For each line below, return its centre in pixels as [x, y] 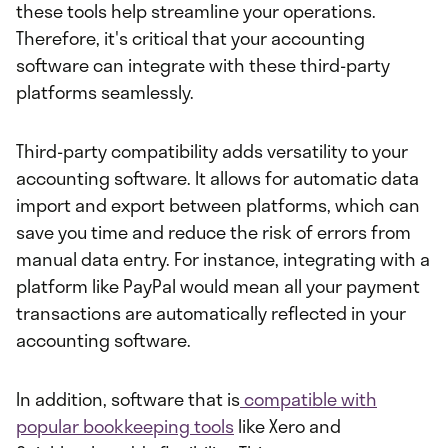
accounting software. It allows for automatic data [217, 178]
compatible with [308, 399]
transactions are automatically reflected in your [211, 313]
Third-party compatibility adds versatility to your [212, 151]
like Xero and [287, 426]
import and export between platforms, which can [218, 205]
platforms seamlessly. [105, 92]
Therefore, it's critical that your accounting [190, 38]
